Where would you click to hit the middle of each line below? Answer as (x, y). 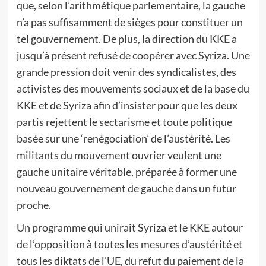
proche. (34, 205)
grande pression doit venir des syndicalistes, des (126, 72)
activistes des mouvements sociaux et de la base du (133, 88)
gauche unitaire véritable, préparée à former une (126, 172)
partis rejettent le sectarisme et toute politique (124, 122)
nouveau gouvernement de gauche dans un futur (126, 188)
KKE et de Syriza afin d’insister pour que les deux (127, 105)
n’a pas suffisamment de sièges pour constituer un (129, 22)
